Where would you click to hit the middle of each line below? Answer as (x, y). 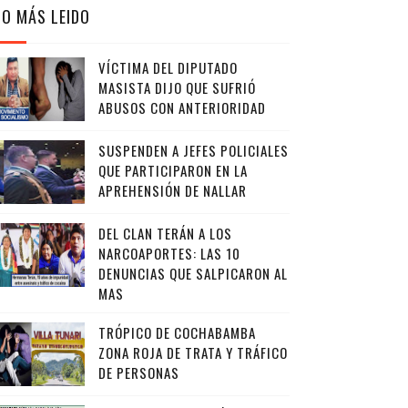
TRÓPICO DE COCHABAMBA (177, 332)
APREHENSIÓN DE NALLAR (172, 190)
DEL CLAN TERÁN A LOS (165, 233)
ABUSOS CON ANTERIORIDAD (182, 107)
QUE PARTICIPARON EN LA (173, 170)
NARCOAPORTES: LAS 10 (169, 253)
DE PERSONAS (138, 372)
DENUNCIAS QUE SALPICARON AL (193, 273)
